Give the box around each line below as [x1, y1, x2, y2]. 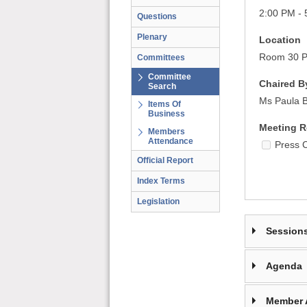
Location [258, 34, 301, 45]
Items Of [148, 99, 181, 109]
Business [148, 109, 185, 119]
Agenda [265, 260, 302, 271]
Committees [137, 53, 185, 62]
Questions [137, 12, 177, 21]
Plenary [137, 32, 167, 42]
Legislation [137, 197, 180, 206]
